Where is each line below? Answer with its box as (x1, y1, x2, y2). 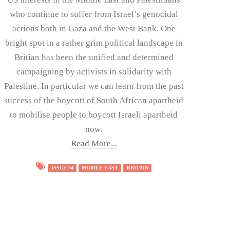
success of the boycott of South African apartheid (4, 95, 184, 105)
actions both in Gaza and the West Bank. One (12, 23, 176, 33)
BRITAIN (126, 165, 148, 171)
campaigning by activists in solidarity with (16, 66, 171, 76)
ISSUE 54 (51, 165, 73, 171)
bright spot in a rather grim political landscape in (5, 37, 183, 48)
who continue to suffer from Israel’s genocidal (9, 9, 178, 19)
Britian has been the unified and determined (14, 52, 174, 62)
